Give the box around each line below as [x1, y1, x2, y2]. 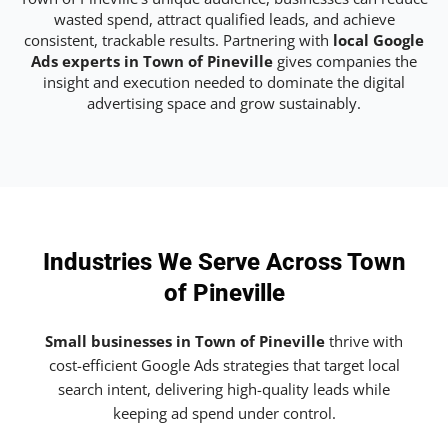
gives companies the [273, 50, 417, 71]
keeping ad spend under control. [112, 403, 336, 424]
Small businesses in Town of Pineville [45, 331, 325, 352]
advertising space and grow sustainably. [87, 92, 361, 113]
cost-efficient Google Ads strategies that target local [48, 355, 400, 376]
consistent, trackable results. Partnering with [24, 29, 333, 50]
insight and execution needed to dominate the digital [43, 71, 405, 92]
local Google [333, 29, 424, 50]
